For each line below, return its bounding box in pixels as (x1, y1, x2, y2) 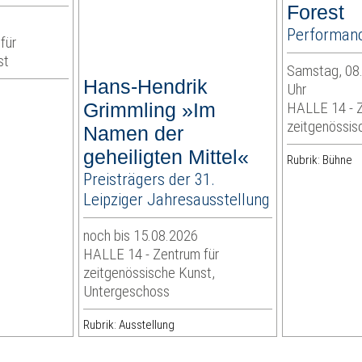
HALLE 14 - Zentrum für (83, 245, 220, 264)
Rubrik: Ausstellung (83, 318, 175, 333)
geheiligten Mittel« (83, 145, 250, 169)
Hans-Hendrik (83, 75, 208, 99)
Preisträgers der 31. (83, 169, 216, 190)
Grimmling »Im (83, 99, 217, 122)
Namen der (83, 122, 184, 145)
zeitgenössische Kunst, (83, 263, 216, 283)
